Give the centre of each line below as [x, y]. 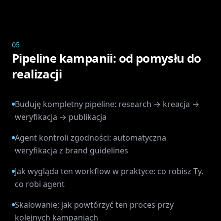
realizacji [37, 74]
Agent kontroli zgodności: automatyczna [91, 138]
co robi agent [40, 184]
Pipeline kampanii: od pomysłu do [107, 58]
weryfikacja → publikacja [61, 117]
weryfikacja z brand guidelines [72, 150]
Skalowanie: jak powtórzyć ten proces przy [94, 205]
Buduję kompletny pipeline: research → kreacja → [107, 104]
